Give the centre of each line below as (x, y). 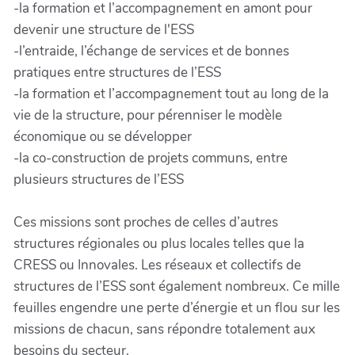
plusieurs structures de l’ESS (99, 180)
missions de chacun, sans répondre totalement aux (164, 330)
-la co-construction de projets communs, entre (151, 158)
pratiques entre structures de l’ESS (117, 73)
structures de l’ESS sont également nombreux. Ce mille (177, 287)
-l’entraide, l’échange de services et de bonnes (151, 52)
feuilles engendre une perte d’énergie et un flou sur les (177, 308)
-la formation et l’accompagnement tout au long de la (171, 94)
